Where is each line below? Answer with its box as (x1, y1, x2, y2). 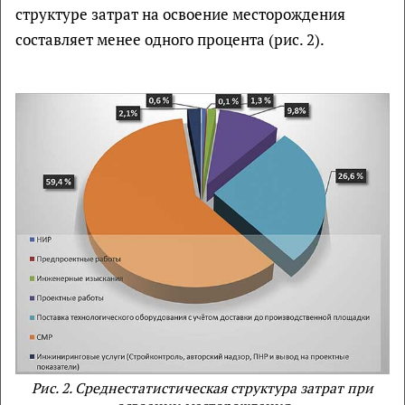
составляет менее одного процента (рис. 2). (15, 29, 325, 50)
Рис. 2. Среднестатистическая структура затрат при (32, 379, 373, 397)
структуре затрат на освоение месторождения (15, 4, 345, 24)
